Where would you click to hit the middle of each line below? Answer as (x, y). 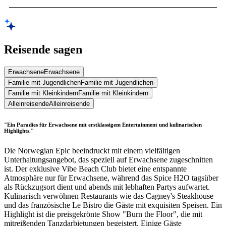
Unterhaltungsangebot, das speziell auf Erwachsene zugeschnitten (108, 159)
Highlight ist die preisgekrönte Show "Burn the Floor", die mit (103, 214)
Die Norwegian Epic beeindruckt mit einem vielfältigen (92, 150)
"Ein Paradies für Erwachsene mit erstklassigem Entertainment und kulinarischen (103, 124)
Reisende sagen (43, 50)
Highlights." (19, 130)
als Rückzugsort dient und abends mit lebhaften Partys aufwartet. (107, 187)
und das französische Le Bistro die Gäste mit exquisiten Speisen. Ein (113, 205)
